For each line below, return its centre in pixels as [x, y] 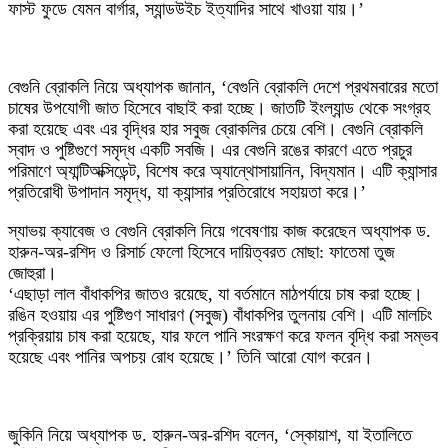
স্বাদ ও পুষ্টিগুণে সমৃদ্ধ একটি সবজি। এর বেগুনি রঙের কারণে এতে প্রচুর [210, 150]
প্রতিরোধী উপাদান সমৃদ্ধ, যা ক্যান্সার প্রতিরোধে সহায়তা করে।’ [187, 192]
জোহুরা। [32, 273]
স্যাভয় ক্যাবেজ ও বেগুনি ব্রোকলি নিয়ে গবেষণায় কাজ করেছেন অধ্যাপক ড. [219, 231]
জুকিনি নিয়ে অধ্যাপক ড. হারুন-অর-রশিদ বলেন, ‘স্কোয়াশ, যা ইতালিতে [210, 435]
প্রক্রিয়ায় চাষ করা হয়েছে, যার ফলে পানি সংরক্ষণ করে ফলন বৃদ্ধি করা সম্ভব [223, 336]
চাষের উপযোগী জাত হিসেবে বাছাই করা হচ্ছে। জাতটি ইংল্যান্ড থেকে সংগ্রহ [219, 108]
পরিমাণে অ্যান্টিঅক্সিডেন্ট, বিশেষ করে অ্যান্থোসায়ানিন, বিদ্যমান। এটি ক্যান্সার [222, 171]
